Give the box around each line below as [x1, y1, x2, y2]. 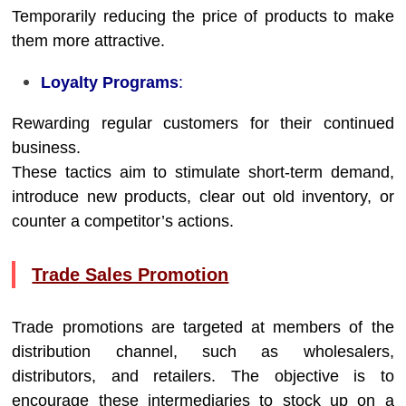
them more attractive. [12, 32, 166, 50]
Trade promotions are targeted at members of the [12, 318, 394, 336]
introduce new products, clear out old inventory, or [12, 188, 394, 206]
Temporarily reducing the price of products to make [12, 7, 394, 25]
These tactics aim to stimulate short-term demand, [12, 163, 394, 181]
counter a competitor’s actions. [12, 212, 235, 230]
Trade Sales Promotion [32, 265, 229, 285]
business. [12, 139, 82, 157]
